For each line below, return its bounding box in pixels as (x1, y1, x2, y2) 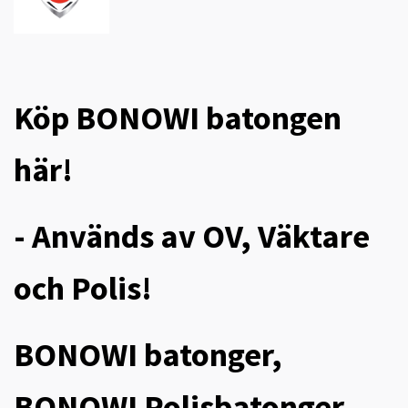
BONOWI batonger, (14, 334, 282, 376)
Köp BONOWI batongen (14, 97, 342, 139)
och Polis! (14, 268, 152, 310)
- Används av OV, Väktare (14, 216, 370, 258)
